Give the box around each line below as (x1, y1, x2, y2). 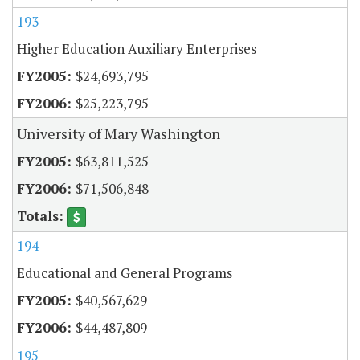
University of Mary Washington (17, 123, 220, 143)
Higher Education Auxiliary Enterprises (17, 39, 256, 58)
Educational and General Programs (17, 264, 232, 283)
